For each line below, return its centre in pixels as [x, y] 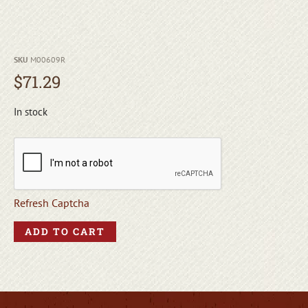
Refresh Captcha [52, 203]
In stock [31, 111]
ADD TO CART [65, 231]
